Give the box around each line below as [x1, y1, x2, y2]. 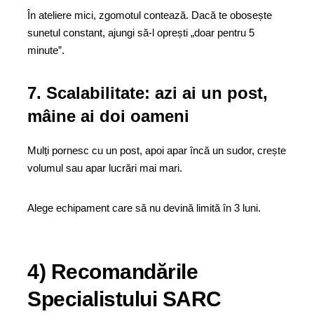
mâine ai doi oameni [27, 107, 189, 125]
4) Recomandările [27, 260, 198, 283]
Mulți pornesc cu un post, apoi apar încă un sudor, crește [27, 144, 286, 156]
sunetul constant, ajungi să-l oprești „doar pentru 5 [27, 27, 254, 39]
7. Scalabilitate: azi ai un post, [27, 83, 268, 102]
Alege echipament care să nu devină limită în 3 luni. [27, 202, 261, 214]
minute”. [27, 44, 64, 56]
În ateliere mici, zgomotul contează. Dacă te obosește [27, 9, 272, 21]
